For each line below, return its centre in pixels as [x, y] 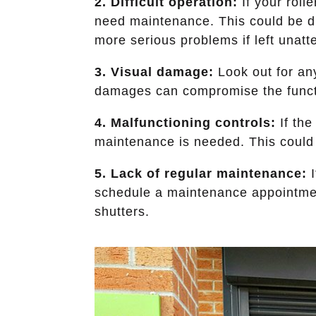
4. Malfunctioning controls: [186, 122]
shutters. [122, 211]
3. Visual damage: [154, 72]
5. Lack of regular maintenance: [201, 173]
